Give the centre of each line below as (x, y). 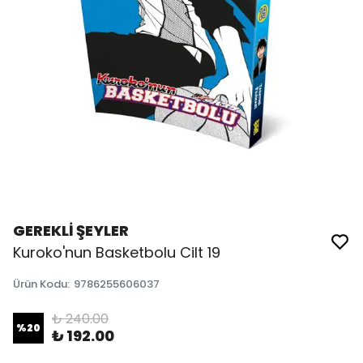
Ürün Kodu (40, 284)
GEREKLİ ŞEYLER (71, 231)
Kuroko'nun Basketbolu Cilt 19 (117, 252)
